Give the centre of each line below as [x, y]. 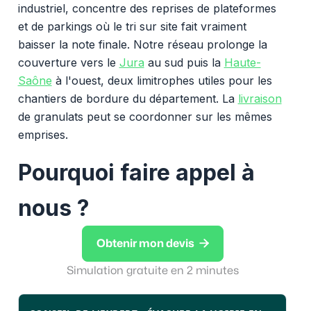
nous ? [53, 208]
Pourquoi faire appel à [136, 172]
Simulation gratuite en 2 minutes [152, 270]
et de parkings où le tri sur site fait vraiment [132, 26]
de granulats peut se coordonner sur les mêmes [145, 116]
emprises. [43, 134]
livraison [260, 98]
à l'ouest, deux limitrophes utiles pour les [162, 80]
